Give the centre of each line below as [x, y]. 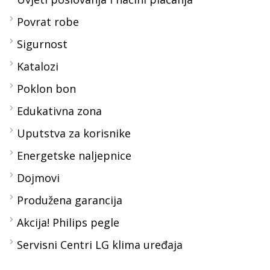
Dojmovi [38, 177]
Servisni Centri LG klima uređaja [100, 244]
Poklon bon [46, 88]
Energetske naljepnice [74, 155]
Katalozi [38, 66]
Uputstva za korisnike [74, 133]
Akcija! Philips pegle [68, 222]
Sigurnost [42, 44]
